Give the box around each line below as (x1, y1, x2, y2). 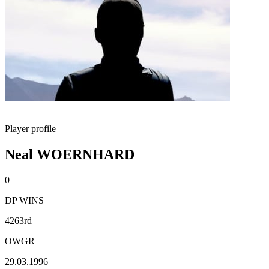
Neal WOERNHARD (5, 146, 134, 162)
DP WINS (5, 195, 44, 205)
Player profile (5, 124, 56, 134)
